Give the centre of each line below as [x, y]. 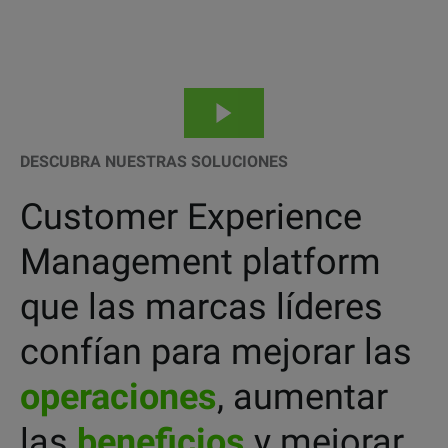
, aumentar [302, 397]
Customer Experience [191, 217]
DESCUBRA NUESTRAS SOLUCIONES [154, 161]
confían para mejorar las [220, 352]
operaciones [118, 397]
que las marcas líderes [201, 307]
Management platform [200, 262]
